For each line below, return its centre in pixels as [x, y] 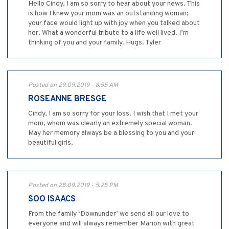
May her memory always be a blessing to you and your [111, 133]
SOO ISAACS [52, 200]
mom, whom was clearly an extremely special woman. [110, 124]
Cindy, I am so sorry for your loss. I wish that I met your [113, 114]
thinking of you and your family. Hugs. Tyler [95, 43]
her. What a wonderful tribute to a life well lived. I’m [108, 33]
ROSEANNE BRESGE [67, 99]
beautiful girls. [51, 143]
